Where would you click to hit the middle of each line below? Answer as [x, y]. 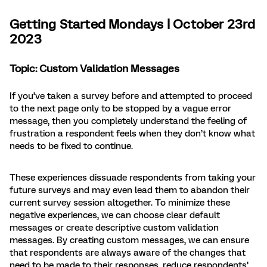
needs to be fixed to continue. [72, 146]
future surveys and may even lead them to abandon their [130, 190]
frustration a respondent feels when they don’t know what [132, 134]
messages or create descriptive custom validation [114, 228]
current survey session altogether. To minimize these [120, 203]
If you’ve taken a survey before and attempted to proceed [131, 96]
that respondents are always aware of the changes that [128, 253]
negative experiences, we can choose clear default [115, 215]
